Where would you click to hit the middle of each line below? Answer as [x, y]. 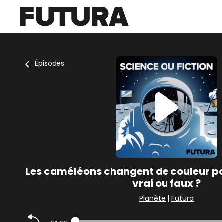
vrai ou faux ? [166, 183]
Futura [183, 198]
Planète [152, 198]
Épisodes [50, 63]
